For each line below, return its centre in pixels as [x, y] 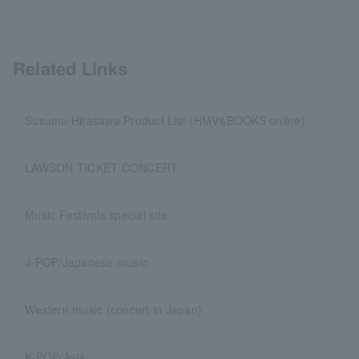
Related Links [71, 69]
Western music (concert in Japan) [114, 310]
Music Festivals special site [97, 215]
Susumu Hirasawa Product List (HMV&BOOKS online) [165, 121]
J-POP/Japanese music [87, 262]
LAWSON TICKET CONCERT [102, 168]
